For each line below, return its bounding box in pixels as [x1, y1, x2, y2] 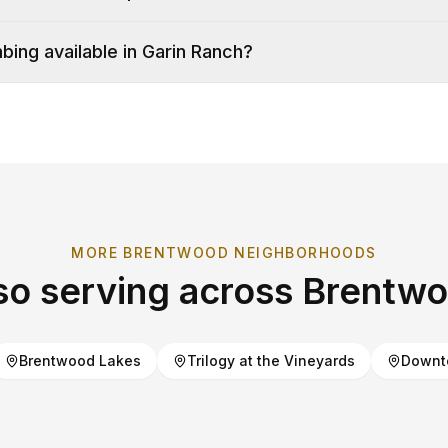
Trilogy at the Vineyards [186, 352, 355, 369]
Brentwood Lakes [18, 352, 141, 369]
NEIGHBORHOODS [229, 244, 377, 261]
